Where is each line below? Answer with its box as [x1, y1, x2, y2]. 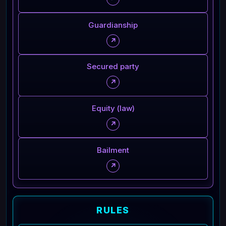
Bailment [97, 145, 129, 155]
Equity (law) [91, 103, 135, 113]
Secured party [87, 62, 139, 72]
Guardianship [88, 20, 138, 30]
